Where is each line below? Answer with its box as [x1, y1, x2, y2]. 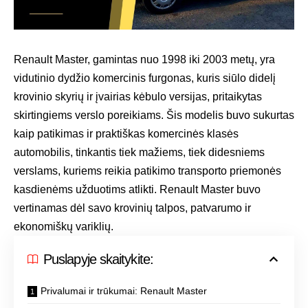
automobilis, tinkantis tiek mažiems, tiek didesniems [14, 146, 265, 158]
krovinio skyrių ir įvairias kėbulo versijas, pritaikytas [14, 90, 262, 102]
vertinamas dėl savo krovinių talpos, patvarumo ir [14, 201, 251, 214]
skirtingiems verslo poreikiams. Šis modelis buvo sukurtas [14, 109, 294, 121]
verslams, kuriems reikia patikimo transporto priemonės [14, 164, 281, 177]
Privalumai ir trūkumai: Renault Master [41, 285, 207, 296]
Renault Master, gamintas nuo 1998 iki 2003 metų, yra [14, 53, 275, 65]
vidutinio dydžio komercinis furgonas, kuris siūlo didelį [14, 71, 276, 84]
